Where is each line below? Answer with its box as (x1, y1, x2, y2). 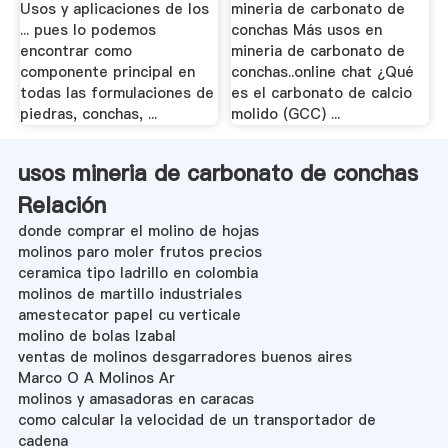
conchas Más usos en (231, 20, 383, 41)
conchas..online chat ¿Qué (231, 62, 415, 83)
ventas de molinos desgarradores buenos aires (17, 346, 352, 367)
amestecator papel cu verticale (17, 304, 241, 325)
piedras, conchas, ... (19, 104, 157, 125)
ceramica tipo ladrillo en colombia (17, 262, 258, 283)
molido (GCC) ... (231, 104, 341, 125)
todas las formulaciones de (19, 83, 214, 104)
